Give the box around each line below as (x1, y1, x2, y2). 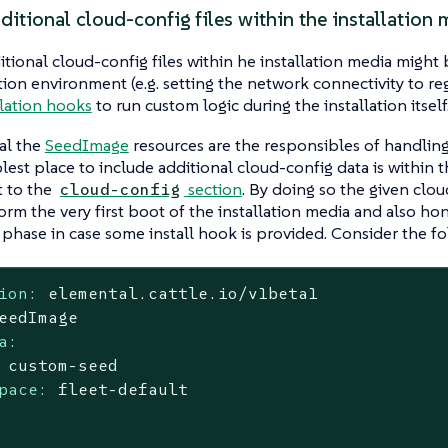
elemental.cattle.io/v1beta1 (48, 282, 319, 303)
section (183, 178, 242, 201)
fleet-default (58, 378, 189, 399)
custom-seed (8, 354, 119, 375)
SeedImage (44, 134, 129, 157)
